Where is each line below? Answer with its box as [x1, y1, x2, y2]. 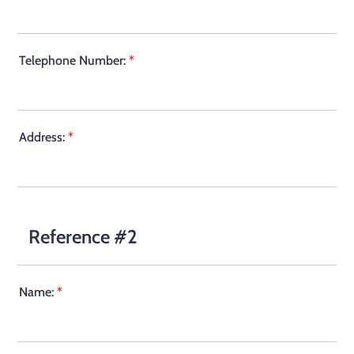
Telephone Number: [19, 53, 126, 68]
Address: [19, 130, 65, 145]
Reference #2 [28, 225, 137, 248]
